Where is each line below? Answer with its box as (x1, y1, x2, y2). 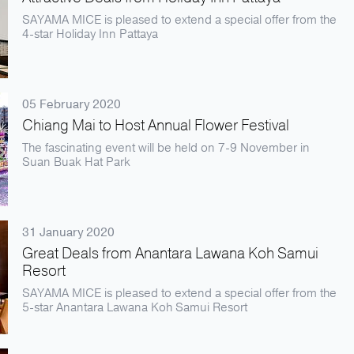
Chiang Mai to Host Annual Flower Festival (22, 115, 289, 136)
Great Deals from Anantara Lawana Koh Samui (22, 243, 318, 264)
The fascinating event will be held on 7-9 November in (22, 140, 310, 156)
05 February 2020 (22, 96, 121, 112)
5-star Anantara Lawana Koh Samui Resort (22, 299, 247, 315)
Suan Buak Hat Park (22, 154, 130, 170)
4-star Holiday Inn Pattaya (22, 26, 158, 42)
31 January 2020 (22, 224, 115, 240)
